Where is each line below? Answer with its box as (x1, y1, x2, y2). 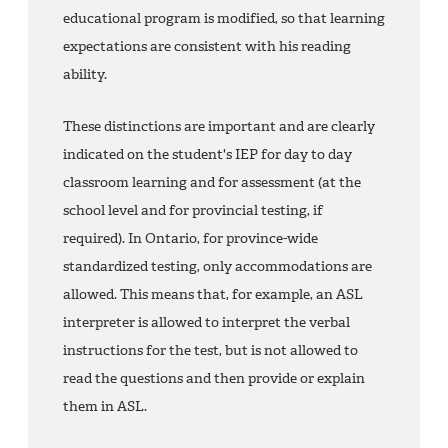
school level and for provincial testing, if (63, 201, 323, 221)
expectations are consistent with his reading (63, 37, 351, 57)
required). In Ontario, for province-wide (63, 229, 318, 249)
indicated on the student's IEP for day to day (63, 145, 352, 165)
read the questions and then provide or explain (63, 369, 365, 389)
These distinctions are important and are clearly (63, 117, 375, 137)
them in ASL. (63, 397, 147, 417)
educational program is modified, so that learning (63, 9, 385, 29)
